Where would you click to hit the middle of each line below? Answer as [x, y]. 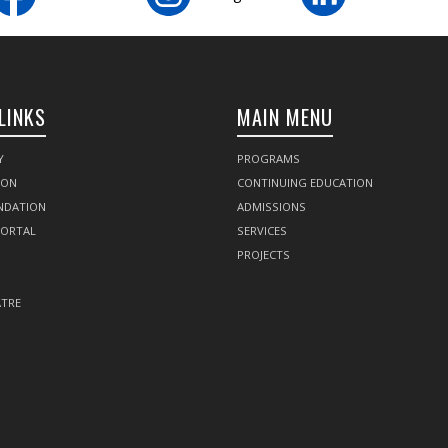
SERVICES [262, 231]
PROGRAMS [269, 159]
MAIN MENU [285, 117]
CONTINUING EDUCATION [305, 183]
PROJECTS [264, 255]
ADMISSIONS [272, 207]
